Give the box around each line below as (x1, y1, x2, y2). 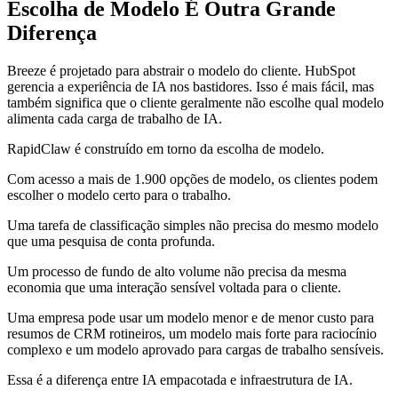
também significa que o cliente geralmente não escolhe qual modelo (7, 95, 384, 111)
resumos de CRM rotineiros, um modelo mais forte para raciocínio (7, 326, 377, 342)
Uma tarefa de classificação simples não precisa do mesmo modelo (7, 218, 378, 234)
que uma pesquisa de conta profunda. (7, 234, 215, 250)
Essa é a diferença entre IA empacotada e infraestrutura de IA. (7, 372, 353, 388)
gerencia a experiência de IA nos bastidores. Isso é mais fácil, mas (7, 79, 374, 95)
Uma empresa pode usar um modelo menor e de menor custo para (7, 310, 374, 326)
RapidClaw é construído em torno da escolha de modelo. (7, 141, 324, 157)
